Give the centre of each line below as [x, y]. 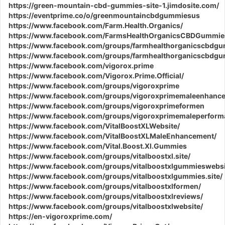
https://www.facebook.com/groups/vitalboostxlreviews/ [106, 196]
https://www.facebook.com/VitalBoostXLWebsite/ [94, 126]
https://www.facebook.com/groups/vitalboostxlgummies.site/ [116, 176]
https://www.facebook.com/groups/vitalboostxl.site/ [99, 156]
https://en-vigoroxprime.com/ [60, 216]
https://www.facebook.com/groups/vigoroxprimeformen [106, 106]
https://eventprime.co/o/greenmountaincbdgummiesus [104, 15]
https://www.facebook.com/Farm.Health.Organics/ [96, 25]
